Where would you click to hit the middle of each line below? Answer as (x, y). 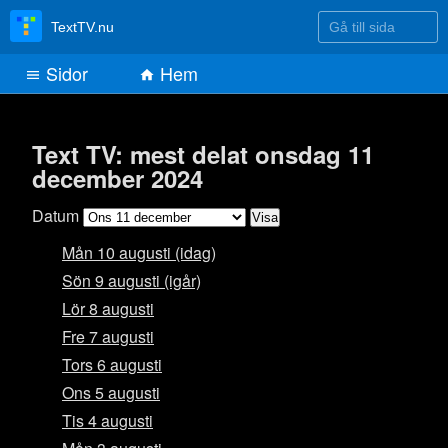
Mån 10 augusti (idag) (139, 253)
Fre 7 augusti (108, 337)
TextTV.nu (82, 27)
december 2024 (117, 178)
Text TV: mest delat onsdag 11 (203, 154)
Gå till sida (350, 26)
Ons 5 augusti (111, 393)
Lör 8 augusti (108, 309)
